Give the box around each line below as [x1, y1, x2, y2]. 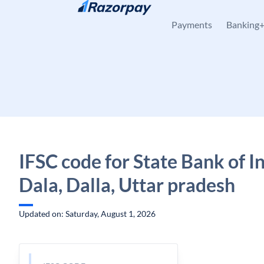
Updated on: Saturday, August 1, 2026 [19, 209, 156, 219]
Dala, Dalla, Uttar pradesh [19, 173, 235, 196]
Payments [171, 19, 212, 30]
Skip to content [28, 10, 84, 20]
